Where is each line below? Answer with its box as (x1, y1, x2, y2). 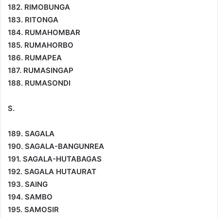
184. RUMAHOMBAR (8, 27, 80, 37)
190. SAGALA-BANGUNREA (8, 141, 104, 151)
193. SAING (8, 179, 48, 189)
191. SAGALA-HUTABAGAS (8, 154, 102, 163)
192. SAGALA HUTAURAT (8, 166, 96, 176)
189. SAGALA (8, 128, 54, 138)
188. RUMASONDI (8, 78, 71, 88)
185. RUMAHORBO (8, 40, 73, 50)
